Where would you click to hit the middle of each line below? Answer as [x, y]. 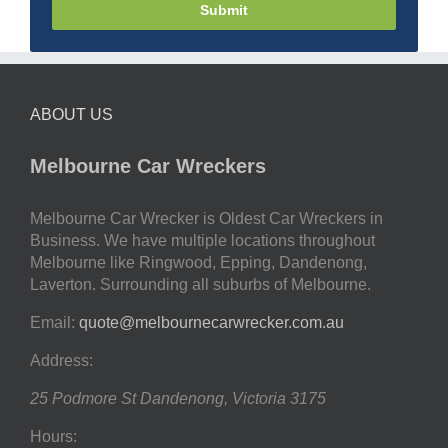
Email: [52, 322]
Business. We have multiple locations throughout [202, 240]
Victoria [259, 398]
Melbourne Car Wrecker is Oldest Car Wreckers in [206, 218]
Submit [224, 10]
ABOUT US [71, 114]
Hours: [53, 436]
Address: [61, 360]
